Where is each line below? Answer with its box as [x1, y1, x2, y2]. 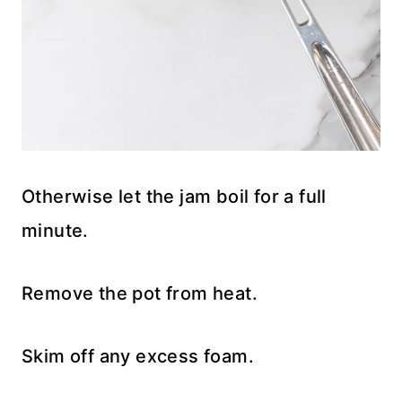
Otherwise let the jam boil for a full [22, 185, 327, 207]
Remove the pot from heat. [22, 282, 258, 304]
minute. [22, 219, 89, 241]
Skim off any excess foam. [22, 345, 254, 367]
